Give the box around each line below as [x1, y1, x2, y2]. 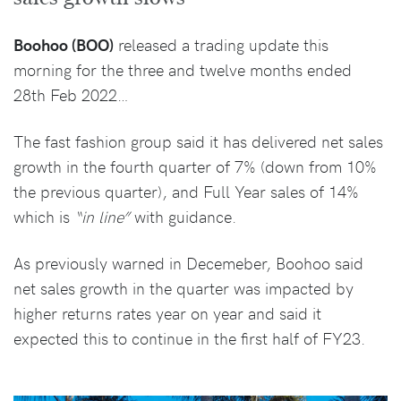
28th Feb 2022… [13, 83, 129, 107]
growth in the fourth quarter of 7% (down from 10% [13, 155, 377, 178]
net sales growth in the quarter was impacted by [13, 277, 354, 300]
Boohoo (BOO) [13, 33, 114, 56]
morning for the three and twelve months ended [13, 58, 352, 81]
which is [13, 205, 74, 228]
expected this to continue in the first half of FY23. [13, 327, 365, 350]
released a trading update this [114, 33, 328, 56]
